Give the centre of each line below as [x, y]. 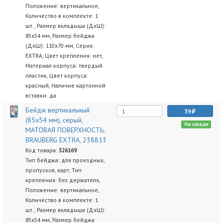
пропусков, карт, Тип [53, 170]
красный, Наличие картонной [65, 85]
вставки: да [41, 95]
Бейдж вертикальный [57, 110]
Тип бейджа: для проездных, [65, 160]
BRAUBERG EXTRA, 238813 [66, 140]
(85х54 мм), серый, [54, 120]
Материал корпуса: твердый [64, 65]
